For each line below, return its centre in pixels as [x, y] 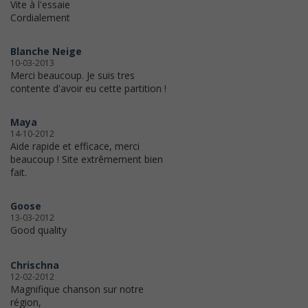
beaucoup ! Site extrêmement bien [87, 159]
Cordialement [40, 18]
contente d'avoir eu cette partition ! [88, 89]
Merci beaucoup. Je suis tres [73, 76]
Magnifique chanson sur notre [77, 289]
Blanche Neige [46, 52]
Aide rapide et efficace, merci [75, 146]
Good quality [38, 230]
